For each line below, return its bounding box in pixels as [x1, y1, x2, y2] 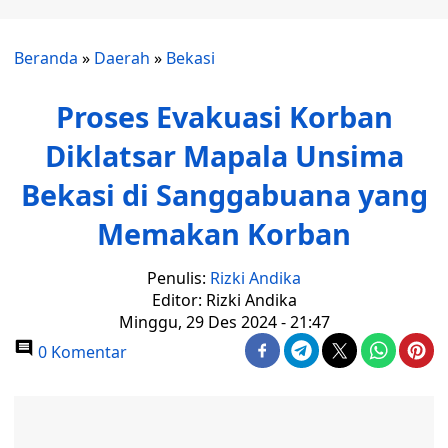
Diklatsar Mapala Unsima [44, 136, 404, 175]
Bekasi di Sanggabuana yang [20, 175, 428, 214]
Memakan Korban [97, 214, 351, 253]
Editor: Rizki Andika [151, 289, 297, 311]
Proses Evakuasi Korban [55, 97, 393, 136]
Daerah [94, 47, 150, 69]
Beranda [14, 47, 78, 69]
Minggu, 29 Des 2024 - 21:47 [118, 311, 330, 333]
